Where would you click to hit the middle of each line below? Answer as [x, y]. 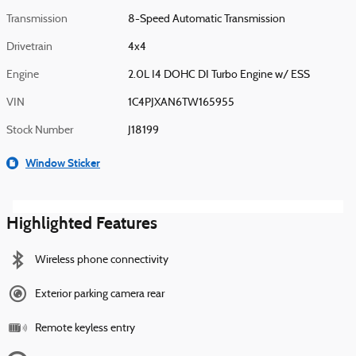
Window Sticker [63, 163]
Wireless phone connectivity [102, 260]
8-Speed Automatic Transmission [207, 19]
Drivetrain [29, 47]
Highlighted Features [82, 223]
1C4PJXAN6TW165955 [182, 103]
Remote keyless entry [85, 328]
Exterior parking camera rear [100, 294]
